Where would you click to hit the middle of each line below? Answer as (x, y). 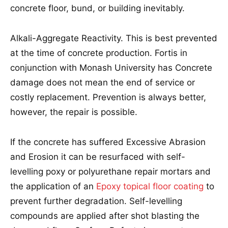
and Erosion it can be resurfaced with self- (98, 157)
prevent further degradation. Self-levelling (96, 201)
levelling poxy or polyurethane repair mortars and (110, 172)
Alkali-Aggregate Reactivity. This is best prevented (114, 38)
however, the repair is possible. (74, 112)
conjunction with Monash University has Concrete (111, 68)
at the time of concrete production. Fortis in (99, 53)
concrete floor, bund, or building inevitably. (97, 8)
